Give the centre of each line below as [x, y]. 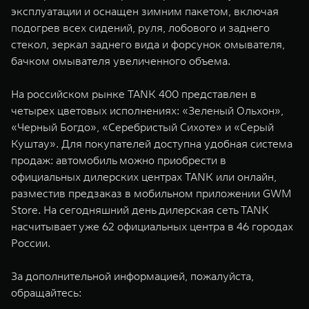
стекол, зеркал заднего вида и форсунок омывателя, [148, 44]
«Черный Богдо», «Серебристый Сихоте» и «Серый [142, 127]
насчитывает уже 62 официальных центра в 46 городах [152, 226]
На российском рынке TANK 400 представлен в [134, 94]
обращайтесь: [46, 292]
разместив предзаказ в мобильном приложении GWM [151, 193]
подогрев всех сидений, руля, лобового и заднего [140, 28]
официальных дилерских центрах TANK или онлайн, [144, 177]
